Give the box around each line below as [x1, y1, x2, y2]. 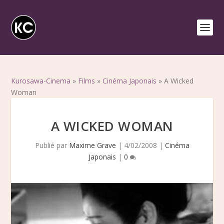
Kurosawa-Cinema [11, 76, 71, 85]
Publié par [34, 140, 69, 150]
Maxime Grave [68, 140, 116, 150]
